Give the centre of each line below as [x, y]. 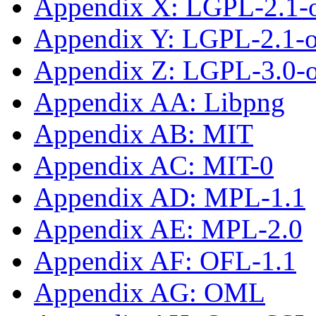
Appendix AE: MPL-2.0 [168, 229]
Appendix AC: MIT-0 [154, 165]
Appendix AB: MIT [144, 133]
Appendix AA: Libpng [159, 102]
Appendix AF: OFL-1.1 [165, 260]
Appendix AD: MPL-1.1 [170, 197]
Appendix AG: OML [150, 292]
